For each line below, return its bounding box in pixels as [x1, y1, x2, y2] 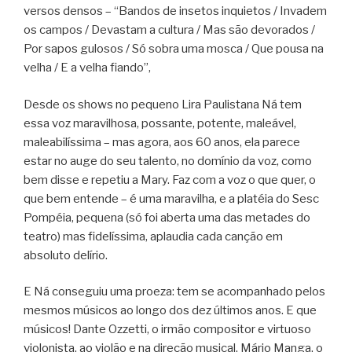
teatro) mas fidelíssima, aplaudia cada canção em [24, 229, 283, 244]
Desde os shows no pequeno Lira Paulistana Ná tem [24, 97, 302, 112]
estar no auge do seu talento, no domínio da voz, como [24, 153, 312, 168]
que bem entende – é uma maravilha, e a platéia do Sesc [24, 191, 319, 206]
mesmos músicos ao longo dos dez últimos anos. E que [24, 303, 317, 318]
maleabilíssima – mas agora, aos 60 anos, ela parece [24, 134, 300, 149]
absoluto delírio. [24, 247, 108, 262]
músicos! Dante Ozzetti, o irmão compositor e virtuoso [24, 322, 311, 337]
